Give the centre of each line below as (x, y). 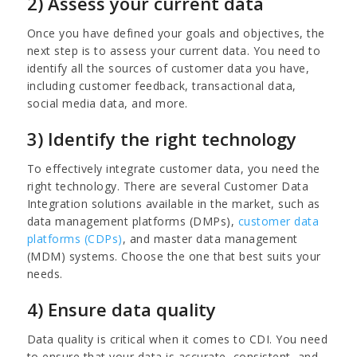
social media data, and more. (107, 103)
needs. (45, 273)
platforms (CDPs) (75, 238)
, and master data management (210, 238)
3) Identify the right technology (161, 138)
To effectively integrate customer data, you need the (173, 168)
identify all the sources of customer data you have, (168, 68)
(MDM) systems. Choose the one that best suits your (174, 256)
